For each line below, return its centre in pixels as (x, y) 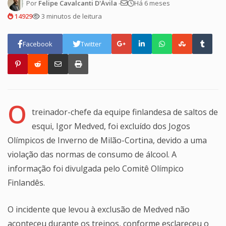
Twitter (91, 44)
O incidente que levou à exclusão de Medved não (99, 210)
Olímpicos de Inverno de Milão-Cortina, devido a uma (107, 140)
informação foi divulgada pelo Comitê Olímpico (96, 169)
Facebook (38, 44)
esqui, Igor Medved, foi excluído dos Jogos (111, 126)
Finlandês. (26, 183)
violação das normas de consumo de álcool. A (92, 155)
